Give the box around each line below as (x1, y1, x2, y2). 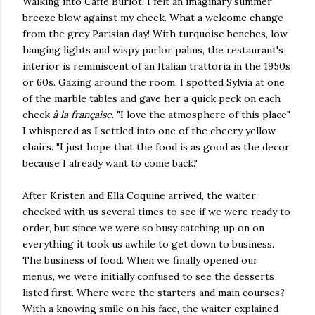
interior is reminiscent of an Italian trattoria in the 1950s (22, 59, 290, 72)
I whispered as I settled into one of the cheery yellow (22, 124, 276, 137)
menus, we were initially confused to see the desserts (22, 269, 274, 283)
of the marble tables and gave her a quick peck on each (22, 91, 281, 105)
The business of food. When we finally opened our (22, 253, 258, 266)
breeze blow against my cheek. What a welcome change (22, 11, 283, 24)
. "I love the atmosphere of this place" (112, 108, 290, 121)
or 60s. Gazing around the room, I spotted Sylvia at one (22, 75, 285, 89)
